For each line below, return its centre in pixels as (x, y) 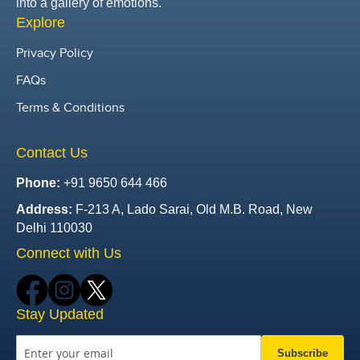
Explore (41, 22)
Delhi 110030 (54, 228)
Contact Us (52, 153)
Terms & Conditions (70, 108)
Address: (44, 210)
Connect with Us (69, 254)
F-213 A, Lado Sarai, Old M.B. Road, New (192, 210)
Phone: (38, 183)
